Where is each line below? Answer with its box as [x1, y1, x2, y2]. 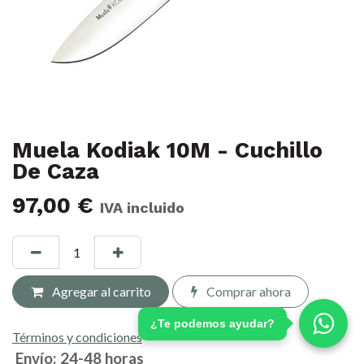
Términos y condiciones [12, 329, 142, 345]
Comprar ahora [203, 283, 291, 299]
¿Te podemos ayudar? [150, 316, 275, 330]
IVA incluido [100, 199, 184, 217]
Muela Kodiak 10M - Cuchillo [12, 137, 323, 164]
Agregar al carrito [49, 283, 151, 299]
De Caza [12, 158, 99, 185]
